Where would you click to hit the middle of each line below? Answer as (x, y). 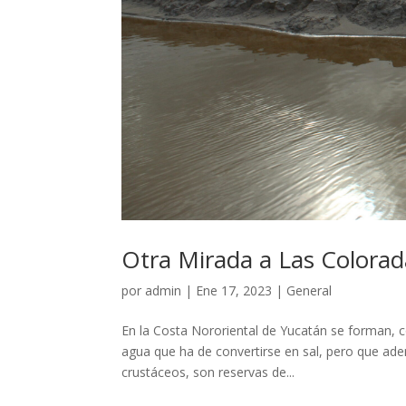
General (309, 290)
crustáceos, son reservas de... (208, 372)
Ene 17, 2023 (234, 290)
